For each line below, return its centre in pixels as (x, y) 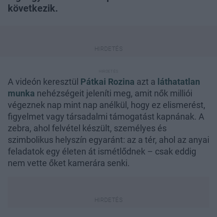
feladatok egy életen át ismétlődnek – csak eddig (102, 152)
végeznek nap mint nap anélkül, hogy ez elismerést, (107, 105)
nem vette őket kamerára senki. (69, 163)
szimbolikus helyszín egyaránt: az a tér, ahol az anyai (108, 140)
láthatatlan (179, 82)
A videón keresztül (44, 82)
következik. (33, 8)
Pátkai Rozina (108, 82)
